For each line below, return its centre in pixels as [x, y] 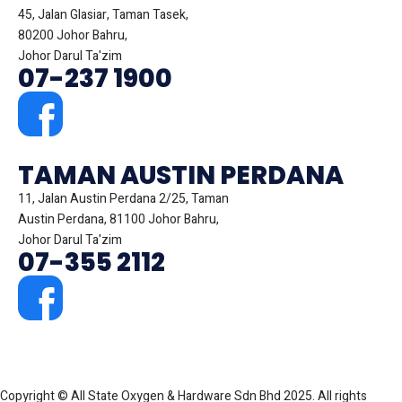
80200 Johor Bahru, [73, 35]
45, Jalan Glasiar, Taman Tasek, [103, 14]
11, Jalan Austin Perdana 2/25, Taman [123, 198]
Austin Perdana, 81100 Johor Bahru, [118, 219]
